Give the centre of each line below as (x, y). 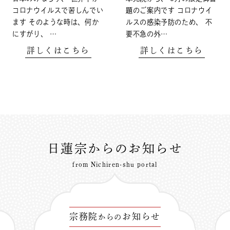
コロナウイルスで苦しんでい (58, 10)
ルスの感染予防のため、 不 (169, 22)
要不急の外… (147, 34)
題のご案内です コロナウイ (169, 10)
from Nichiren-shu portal (115, 164)
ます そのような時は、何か (55, 22)
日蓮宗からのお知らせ (115, 149)
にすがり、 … (34, 34)
